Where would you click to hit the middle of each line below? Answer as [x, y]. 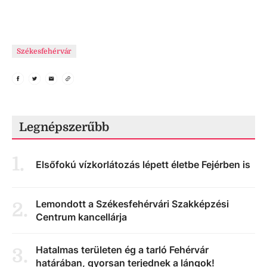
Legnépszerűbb [64, 127]
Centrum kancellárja [81, 217]
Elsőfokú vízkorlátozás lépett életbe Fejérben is [143, 164]
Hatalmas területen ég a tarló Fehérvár [122, 250]
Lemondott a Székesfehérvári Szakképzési [132, 204]
